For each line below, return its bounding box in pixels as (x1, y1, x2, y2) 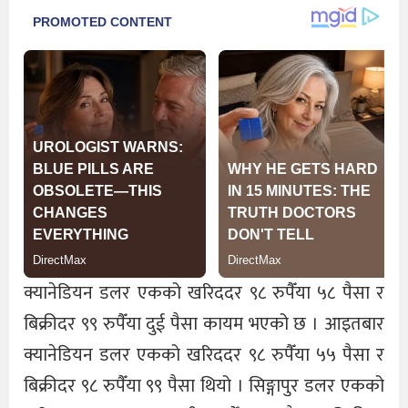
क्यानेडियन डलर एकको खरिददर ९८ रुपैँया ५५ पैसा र (24, 340, 384, 372)
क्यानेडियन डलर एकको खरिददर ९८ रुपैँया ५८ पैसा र (24, 278, 384, 310)
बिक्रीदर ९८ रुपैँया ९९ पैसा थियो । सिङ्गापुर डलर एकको (24, 371, 384, 403)
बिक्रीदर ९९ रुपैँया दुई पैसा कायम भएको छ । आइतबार (24, 309, 384, 341)
